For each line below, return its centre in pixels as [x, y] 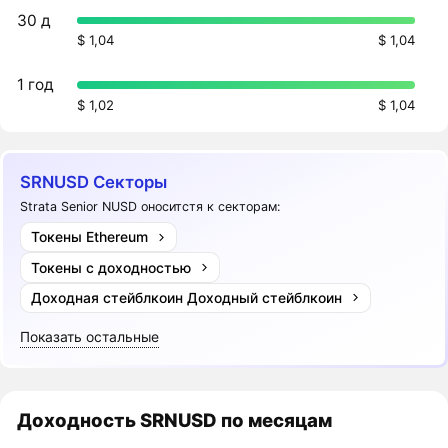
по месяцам [277, 420]
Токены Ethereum [89, 237]
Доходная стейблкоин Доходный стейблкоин [186, 297]
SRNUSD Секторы [94, 182]
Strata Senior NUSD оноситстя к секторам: [150, 206]
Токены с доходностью [110, 267]
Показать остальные [90, 337]
